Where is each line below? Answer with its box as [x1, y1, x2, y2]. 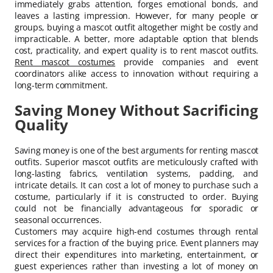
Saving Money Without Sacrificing [15, 99, 258, 120]
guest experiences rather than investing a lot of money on [15, 260, 258, 272]
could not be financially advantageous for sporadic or [15, 202, 258, 214]
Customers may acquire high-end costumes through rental [15, 225, 258, 237]
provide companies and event [115, 56, 259, 68]
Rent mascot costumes [15, 56, 116, 68]
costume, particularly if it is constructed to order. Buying [15, 190, 258, 202]
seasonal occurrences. [15, 213, 102, 225]
